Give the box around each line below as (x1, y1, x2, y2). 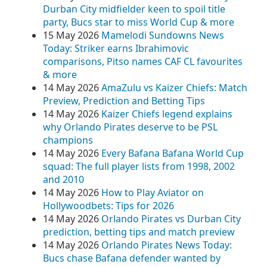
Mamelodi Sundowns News (101, 29, 224, 42)
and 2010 (43, 173, 84, 186)
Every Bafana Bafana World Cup (101, 147, 244, 160)
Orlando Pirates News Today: (101, 238, 232, 252)
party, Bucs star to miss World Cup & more (43, 15, 234, 29)
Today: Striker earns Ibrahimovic (43, 42, 189, 55)
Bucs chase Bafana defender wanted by (43, 252, 221, 265)
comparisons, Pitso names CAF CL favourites (43, 55, 243, 68)
